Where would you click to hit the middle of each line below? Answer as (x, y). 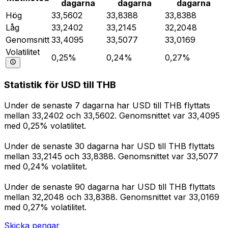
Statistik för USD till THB (60, 85)
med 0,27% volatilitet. (45, 207)
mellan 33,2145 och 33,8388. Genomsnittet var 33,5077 (111, 156)
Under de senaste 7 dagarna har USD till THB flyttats (107, 106)
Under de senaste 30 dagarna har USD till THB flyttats (109, 146)
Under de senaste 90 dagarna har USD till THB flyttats (110, 187)
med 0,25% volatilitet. (45, 126)
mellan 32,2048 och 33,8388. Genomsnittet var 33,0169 (112, 197)
